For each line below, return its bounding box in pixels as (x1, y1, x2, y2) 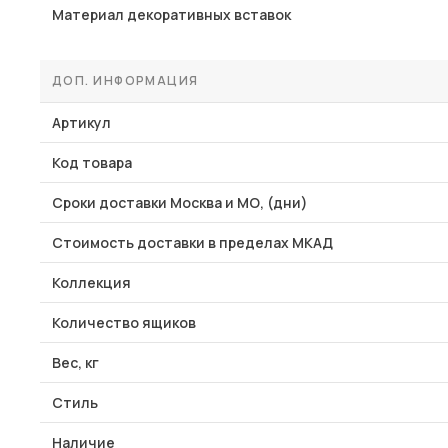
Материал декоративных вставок (52, 5, 291, 24)
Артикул (52, 113, 111, 132)
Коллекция (52, 273, 131, 292)
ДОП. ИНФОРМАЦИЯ (52, 72, 199, 89)
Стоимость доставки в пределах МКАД (52, 233, 333, 252)
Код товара (52, 153, 132, 172)
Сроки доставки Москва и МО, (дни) (52, 193, 308, 212)
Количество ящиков (52, 313, 196, 332)
